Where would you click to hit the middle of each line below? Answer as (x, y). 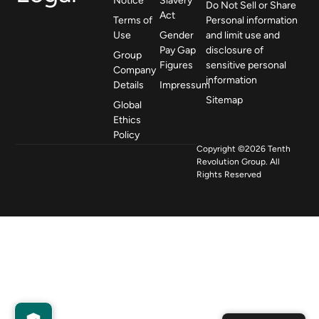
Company (134, 70)
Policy (126, 135)
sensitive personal (246, 65)
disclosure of (235, 50)
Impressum (185, 85)
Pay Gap (178, 50)
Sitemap (225, 100)
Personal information (252, 20)
